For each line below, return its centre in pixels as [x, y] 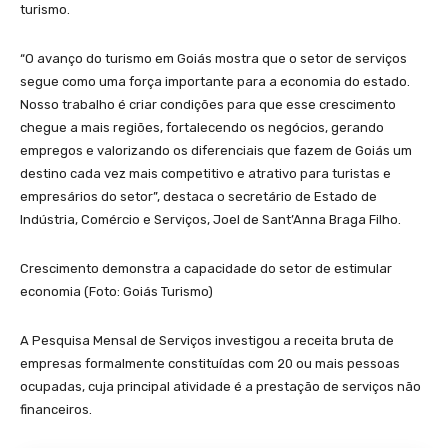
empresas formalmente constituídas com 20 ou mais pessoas [210, 363]
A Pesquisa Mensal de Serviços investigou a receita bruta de [207, 340]
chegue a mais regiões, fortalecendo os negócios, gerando [202, 127]
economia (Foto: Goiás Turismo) [116, 291]
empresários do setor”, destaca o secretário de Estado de [198, 196]
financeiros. [56, 409]
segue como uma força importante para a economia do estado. [215, 81]
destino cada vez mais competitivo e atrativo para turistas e [205, 173]
